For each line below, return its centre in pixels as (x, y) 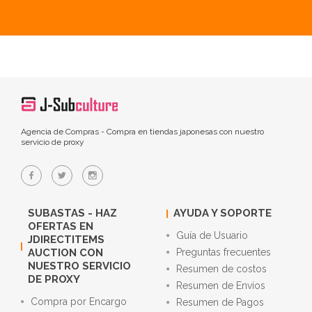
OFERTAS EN (61, 226)
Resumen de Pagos (220, 302)
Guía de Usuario (212, 235)
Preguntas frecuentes (224, 252)
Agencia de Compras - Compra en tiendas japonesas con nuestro (142, 132)
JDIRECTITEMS (66, 240)
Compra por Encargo (79, 302)
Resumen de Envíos (221, 286)
